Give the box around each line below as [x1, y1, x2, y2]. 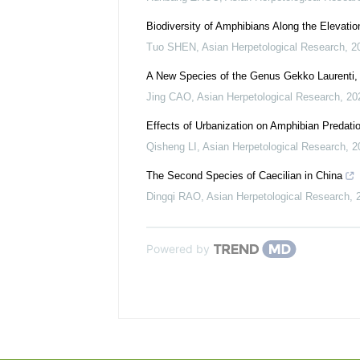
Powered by [146, 242, 210, 256]
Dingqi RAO [146, 190, 201, 202]
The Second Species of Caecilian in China [146, 170, 342, 182]
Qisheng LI [146, 141, 197, 153]
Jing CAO [146, 91, 191, 103]
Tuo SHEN [146, 41, 196, 53]
